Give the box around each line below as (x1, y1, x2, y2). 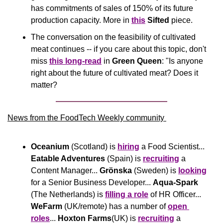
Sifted (147, 16, 169, 24)
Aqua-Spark (153, 178, 198, 187)
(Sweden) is (132, 166, 178, 175)
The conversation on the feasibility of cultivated (31, 33, 196, 41)
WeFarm (31, 202, 62, 211)
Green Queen (112, 57, 162, 65)
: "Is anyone (162, 57, 203, 65)
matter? (31, 81, 57, 89)
